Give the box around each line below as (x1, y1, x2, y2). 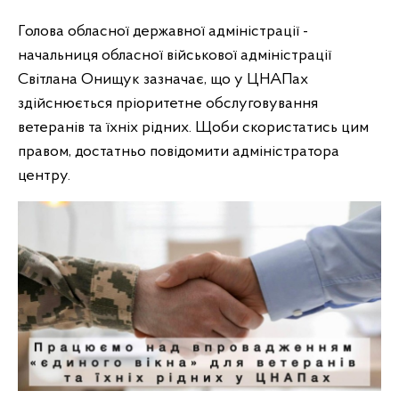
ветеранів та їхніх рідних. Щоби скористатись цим (18, 119, 369, 136)
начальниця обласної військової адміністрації (18, 47, 331, 64)
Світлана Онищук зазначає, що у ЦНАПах (18, 71, 308, 88)
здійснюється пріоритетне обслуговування (18, 95, 318, 112)
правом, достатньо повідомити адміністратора (18, 143, 339, 160)
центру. (18, 167, 70, 184)
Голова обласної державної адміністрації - (18, 23, 308, 40)
